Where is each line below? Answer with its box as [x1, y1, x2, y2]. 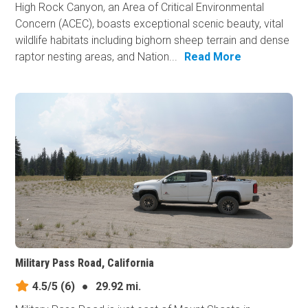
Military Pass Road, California [15, 256, 155, 270]
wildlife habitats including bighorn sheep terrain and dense [15, 33, 290, 47]
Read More [184, 49, 242, 63]
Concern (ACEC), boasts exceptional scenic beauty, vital [15, 16, 284, 30]
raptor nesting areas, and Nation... [15, 49, 178, 63]
